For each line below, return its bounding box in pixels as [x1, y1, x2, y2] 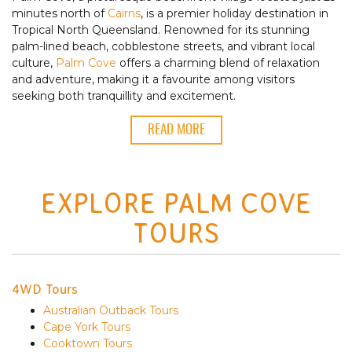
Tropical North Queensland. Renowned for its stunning [12, 22, 310, 37]
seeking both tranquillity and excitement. [12, 88, 236, 103]
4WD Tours [12, 280, 78, 297]
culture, [12, 55, 56, 70]
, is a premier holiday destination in [141, 5, 328, 20]
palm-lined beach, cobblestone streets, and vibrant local [12, 38, 315, 53]
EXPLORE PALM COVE [41, 187, 311, 218]
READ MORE [147, 123, 205, 137]
